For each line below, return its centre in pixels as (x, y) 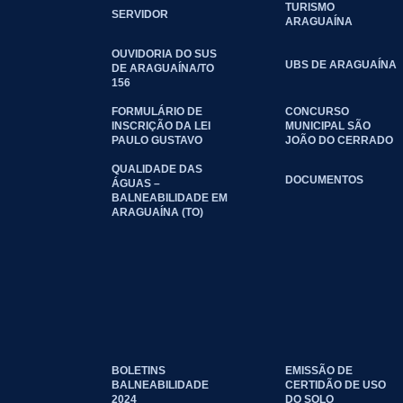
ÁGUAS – (136, 184)
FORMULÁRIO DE (157, 112)
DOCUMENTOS (325, 180)
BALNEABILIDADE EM (170, 198)
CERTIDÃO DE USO (336, 385)
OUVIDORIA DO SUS (164, 54)
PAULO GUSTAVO (157, 140)
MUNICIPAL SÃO (328, 126)
